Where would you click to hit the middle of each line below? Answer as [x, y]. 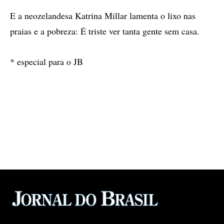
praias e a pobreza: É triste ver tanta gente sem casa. [105, 31]
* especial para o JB [46, 61]
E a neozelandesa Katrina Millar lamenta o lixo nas [103, 15]
